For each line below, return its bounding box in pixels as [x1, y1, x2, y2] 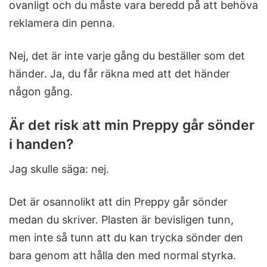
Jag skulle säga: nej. [9, 163, 109, 176]
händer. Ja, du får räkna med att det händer [9, 67, 230, 80]
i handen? [9, 135, 74, 153]
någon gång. [9, 85, 73, 98]
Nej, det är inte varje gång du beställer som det [9, 49, 245, 62]
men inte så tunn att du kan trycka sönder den [9, 231, 243, 244]
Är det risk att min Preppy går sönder [9, 116, 254, 133]
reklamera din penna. [9, 16, 115, 29]
